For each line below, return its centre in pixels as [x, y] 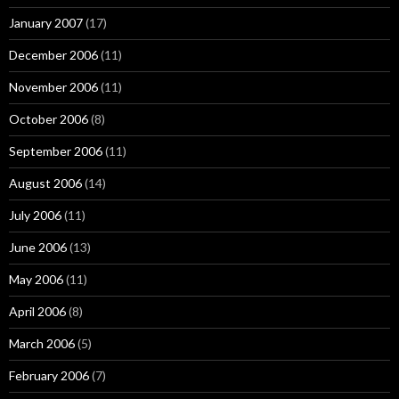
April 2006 [37, 311]
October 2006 [49, 119]
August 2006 [45, 183]
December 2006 [53, 55]
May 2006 [36, 279]
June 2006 [38, 247]
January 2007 [46, 23]
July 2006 [35, 215]
